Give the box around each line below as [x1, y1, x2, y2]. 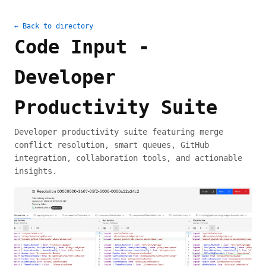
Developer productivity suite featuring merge [14, 127, 223, 137]
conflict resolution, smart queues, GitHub [14, 140, 209, 150]
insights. [14, 166, 57, 176]
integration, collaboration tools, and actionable [14, 153, 242, 163]
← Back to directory [14, 22, 93, 30]
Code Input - [14, 36, 150, 58]
